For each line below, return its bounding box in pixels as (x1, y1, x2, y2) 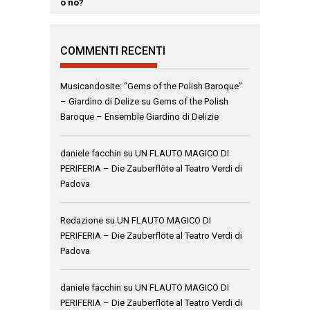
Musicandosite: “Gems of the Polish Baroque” (60, 81, 242, 91)
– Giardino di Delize (60, 96, 139, 107)
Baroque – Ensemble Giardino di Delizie (60, 111, 219, 122)
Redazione (60, 215, 103, 226)
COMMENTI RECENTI (60, 44, 165, 57)
